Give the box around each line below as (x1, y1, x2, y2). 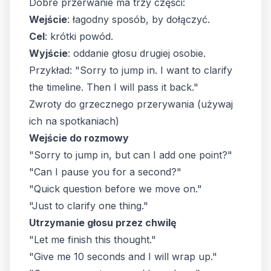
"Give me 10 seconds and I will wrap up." (29, 250, 217, 263)
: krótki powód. (45, 30, 113, 42)
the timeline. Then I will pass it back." (29, 81, 198, 93)
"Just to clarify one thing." (29, 200, 148, 212)
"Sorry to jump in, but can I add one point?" (29, 149, 232, 161)
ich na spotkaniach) (29, 115, 119, 127)
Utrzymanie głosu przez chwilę (29, 217, 177, 229)
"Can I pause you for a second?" (29, 166, 181, 178)
